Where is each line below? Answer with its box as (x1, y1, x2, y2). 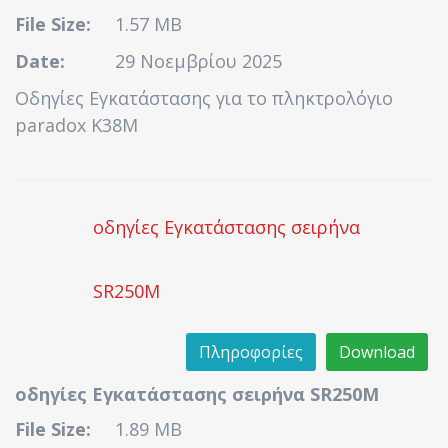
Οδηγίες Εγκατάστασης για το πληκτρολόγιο (15, 86, 393, 110)
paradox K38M (15, 113, 138, 137)
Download (339, 341, 415, 363)
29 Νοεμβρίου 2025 (115, 49, 282, 73)
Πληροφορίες (199, 341, 303, 363)
